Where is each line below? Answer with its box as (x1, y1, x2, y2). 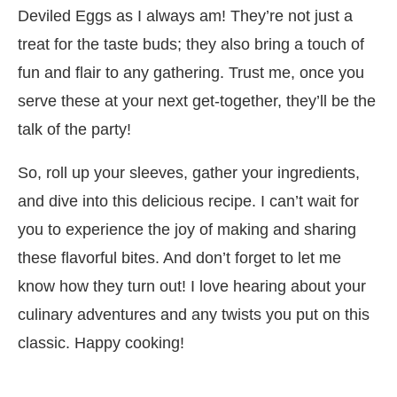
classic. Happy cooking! (18, 334, 184, 353)
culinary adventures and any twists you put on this (18, 306, 370, 324)
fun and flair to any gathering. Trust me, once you (18, 64, 364, 82)
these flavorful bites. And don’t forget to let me (18, 249, 341, 268)
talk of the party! (18, 121, 131, 139)
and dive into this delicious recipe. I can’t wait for (18, 192, 359, 211)
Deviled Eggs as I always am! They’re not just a (18, 7, 353, 26)
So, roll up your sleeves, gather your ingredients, (18, 164, 360, 183)
